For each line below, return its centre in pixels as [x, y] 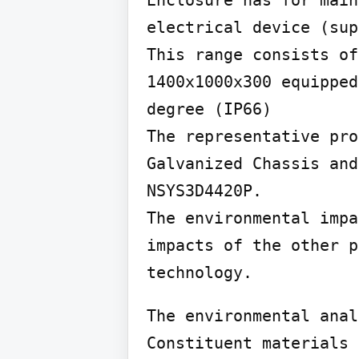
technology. [200, 273]
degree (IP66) [209, 109]
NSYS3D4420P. [204, 191]
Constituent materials [248, 343]
